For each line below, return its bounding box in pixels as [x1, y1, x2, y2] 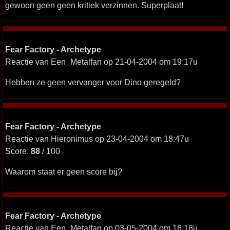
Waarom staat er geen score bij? [5, 167, 122, 176]
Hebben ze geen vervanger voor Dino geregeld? [5, 78, 181, 87]
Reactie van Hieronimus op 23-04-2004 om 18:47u [5, 134, 189, 143]
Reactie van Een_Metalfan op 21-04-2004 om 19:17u [5, 57, 198, 66]
